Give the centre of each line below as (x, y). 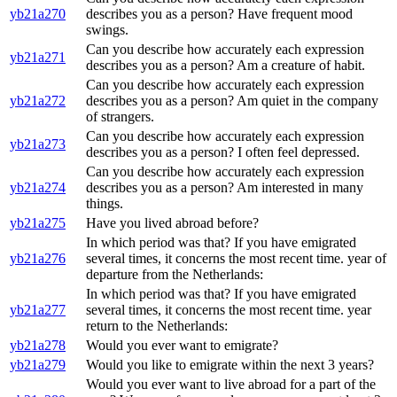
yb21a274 (38, 188)
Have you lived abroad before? (172, 223)
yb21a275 (38, 223)
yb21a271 (38, 58)
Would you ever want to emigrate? (182, 346)
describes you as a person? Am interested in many (225, 188)
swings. (107, 30)
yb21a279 (38, 365)
